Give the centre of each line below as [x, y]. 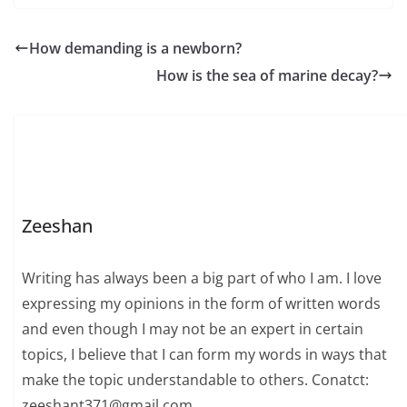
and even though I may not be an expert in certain [193, 328]
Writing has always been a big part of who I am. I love [202, 278]
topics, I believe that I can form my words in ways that [205, 354]
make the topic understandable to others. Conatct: [196, 379]
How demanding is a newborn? [135, 49]
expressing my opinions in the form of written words [202, 303]
